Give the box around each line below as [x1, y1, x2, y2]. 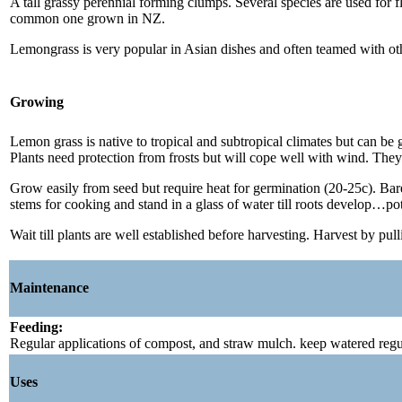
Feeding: [10, 319, 63, 335]
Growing [10, 94, 64, 110]
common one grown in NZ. [10, 10, 165, 26]
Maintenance [10, 280, 89, 296]
